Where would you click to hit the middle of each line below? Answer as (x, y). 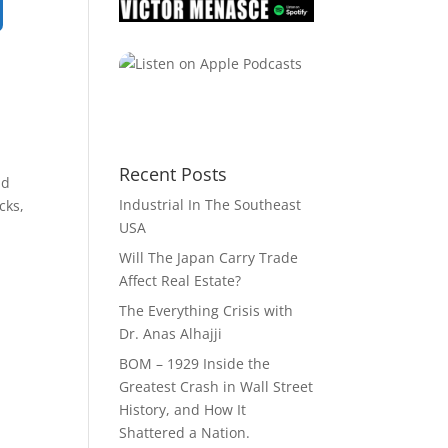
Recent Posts (173, 174)
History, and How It (183, 410)
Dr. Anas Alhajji (171, 334)
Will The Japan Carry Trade (209, 258)
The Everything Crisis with (206, 311)
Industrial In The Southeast (210, 205)
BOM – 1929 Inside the (195, 364)
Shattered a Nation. (185, 433)
